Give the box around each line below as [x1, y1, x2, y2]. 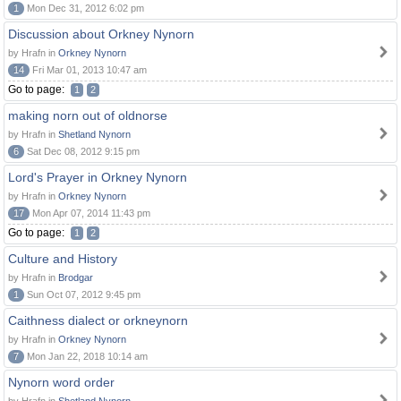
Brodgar [58, 272, 93, 283]
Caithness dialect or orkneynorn [8, 313, 188, 328]
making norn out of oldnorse [8, 108, 167, 123]
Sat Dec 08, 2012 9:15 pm [24, 146, 140, 157]
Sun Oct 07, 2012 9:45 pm [24, 289, 141, 300]
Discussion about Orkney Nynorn [8, 27, 194, 41]
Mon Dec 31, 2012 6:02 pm [24, 3, 144, 13]
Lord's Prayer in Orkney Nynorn [8, 170, 187, 184]
